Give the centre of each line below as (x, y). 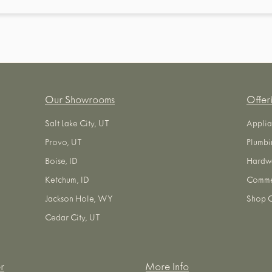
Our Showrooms (80, 102)
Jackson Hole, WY (79, 200)
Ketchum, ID (67, 181)
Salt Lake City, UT (77, 125)
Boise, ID (61, 162)
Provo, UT (63, 144)
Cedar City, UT (73, 219)
